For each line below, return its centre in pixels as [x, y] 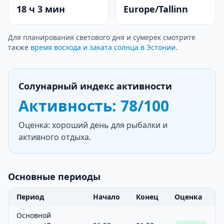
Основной [34, 215]
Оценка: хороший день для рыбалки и [93, 125]
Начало [106, 197]
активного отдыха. [55, 137]
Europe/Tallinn [156, 9]
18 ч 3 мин [41, 9]
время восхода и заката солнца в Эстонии [103, 47]
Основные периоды [54, 176]
